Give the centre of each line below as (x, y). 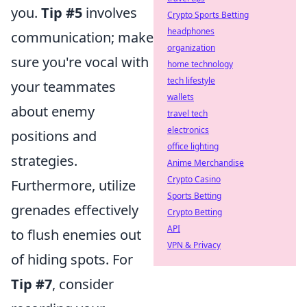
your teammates (63, 87)
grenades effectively (75, 210)
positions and (54, 136)
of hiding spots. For (72, 260)
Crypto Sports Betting (208, 15)
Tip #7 (32, 284)
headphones (191, 31)
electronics (188, 130)
